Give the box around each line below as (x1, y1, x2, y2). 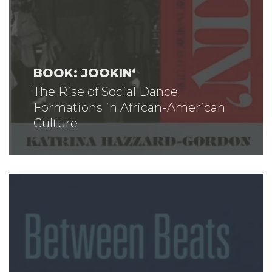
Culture (33, 115, 78, 131)
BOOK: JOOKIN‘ (33, 65, 136, 80)
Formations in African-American (33, 100, 225, 115)
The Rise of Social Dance (33, 84, 178, 99)
